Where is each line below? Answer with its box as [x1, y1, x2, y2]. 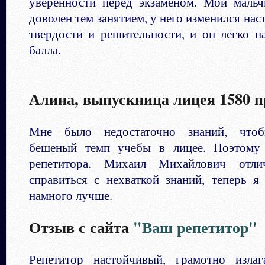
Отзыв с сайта [29, 215, 133, 238]
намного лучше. [29, 186, 112, 203]
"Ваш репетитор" [133, 215, 257, 238]
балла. [29, 41, 61, 58]
